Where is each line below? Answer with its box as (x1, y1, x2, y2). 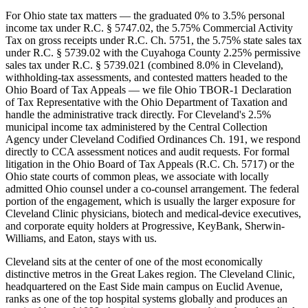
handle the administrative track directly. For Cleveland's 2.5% (5, 108, 271, 120)
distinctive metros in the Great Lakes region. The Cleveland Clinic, (5, 267, 295, 280)
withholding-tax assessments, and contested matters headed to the (5, 71, 287, 83)
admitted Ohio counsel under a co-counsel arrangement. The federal (5, 182, 299, 195)
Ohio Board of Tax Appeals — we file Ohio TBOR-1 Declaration (5, 83, 291, 96)
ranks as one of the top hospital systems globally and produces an (5, 292, 287, 305)
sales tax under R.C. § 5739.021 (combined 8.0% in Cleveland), (5, 58, 283, 71)
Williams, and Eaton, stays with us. (5, 232, 157, 244)
